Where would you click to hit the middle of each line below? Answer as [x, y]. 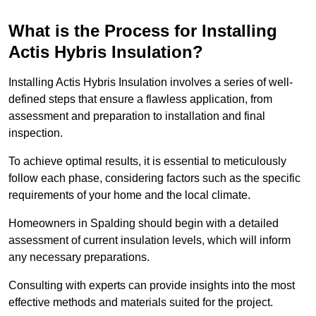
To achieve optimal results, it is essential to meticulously [147, 162]
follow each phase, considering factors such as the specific [154, 178]
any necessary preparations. [80, 257]
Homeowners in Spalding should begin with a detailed [144, 224]
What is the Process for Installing [143, 31]
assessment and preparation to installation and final [137, 116]
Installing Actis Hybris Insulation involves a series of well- [151, 83]
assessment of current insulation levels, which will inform [150, 241]
